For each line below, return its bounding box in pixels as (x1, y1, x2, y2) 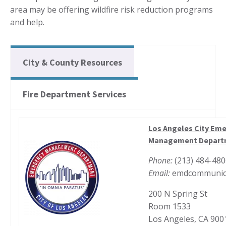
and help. (10, 16, 44, 28)
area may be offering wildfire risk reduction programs (10, 4, 213, 15)
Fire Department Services (23, 88, 126, 100)
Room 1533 (148, 200, 191, 212)
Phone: (148, 154, 175, 166)
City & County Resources (23, 56, 122, 68)
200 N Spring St (148, 188, 207, 199)
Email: (148, 167, 170, 179)
